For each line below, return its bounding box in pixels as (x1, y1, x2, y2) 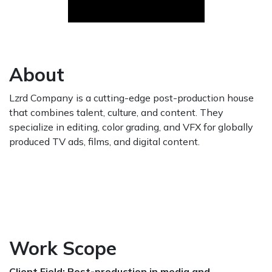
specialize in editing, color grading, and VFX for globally (9, 121, 253, 133)
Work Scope (9, 236, 117, 260)
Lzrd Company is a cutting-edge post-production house (9, 92, 254, 104)
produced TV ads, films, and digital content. (9, 135, 200, 148)
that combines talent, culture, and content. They (9, 106, 223, 118)
